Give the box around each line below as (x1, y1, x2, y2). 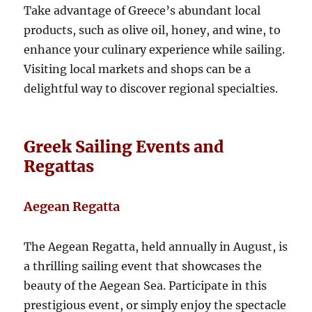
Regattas (24, 155, 95, 176)
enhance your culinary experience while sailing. (24, 42, 286, 56)
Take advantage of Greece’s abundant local (24, 3, 261, 17)
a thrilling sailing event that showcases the (24, 258, 263, 273)
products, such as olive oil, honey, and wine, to (24, 22, 281, 37)
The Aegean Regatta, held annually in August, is (24, 239, 288, 253)
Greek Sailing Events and (24, 136, 224, 157)
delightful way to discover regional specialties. (24, 81, 279, 95)
